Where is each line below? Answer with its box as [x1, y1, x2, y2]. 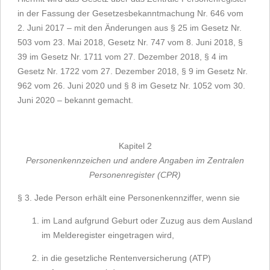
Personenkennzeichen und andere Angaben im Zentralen [26, 155, 244, 165]
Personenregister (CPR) [89, 170, 181, 180]
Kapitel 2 [118, 141, 152, 151]
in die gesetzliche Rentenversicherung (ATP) [42, 253, 211, 263]
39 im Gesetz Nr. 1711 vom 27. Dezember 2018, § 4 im [17, 52, 228, 61]
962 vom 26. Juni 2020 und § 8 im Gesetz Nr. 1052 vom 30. [17, 81, 245, 90]
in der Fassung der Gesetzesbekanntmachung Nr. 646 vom [17, 8, 243, 18]
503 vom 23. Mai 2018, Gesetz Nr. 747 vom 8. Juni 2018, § [17, 37, 243, 47]
